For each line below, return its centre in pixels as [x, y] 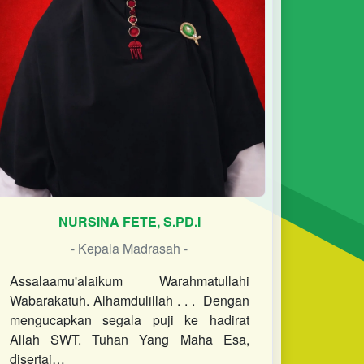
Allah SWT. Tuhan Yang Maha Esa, [129, 339]
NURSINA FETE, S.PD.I [129, 221]
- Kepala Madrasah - [130, 248]
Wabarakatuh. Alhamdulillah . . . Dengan [129, 300]
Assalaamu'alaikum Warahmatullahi [129, 280]
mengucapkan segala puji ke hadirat [129, 319]
